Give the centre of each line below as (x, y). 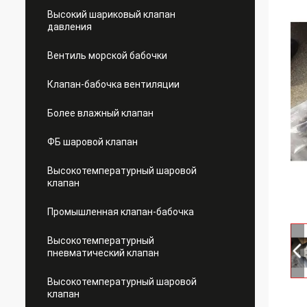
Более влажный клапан (100, 113)
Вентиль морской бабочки (107, 56)
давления (70, 27)
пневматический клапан (103, 253)
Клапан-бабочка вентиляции (113, 84)
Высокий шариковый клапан (111, 14)
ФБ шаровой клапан (93, 142)
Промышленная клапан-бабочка (121, 212)
